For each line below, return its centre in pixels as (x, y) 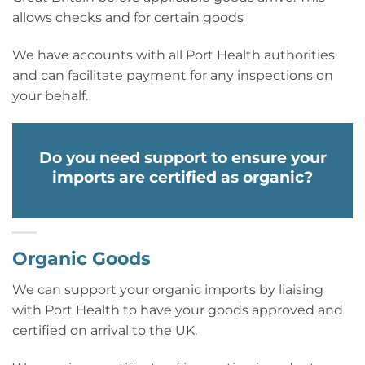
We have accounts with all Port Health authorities (174, 55)
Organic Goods (81, 259)
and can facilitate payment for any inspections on (173, 75)
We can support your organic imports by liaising (168, 290)
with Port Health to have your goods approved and (178, 310)
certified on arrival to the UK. (105, 331)
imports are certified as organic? (182, 176)
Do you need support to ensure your (182, 157)
